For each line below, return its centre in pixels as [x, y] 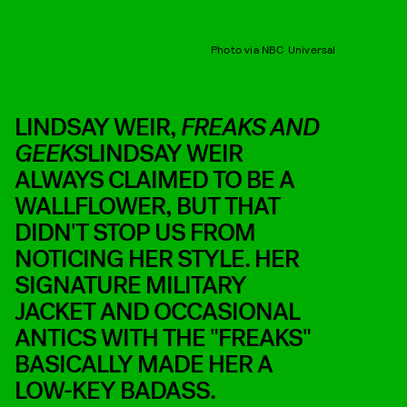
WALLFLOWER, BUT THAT [147, 206]
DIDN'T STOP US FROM [135, 232]
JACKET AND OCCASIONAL [157, 311]
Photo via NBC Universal [273, 49]
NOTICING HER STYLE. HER [157, 258]
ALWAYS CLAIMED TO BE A [154, 179]
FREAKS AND [250, 127]
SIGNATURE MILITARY [130, 285]
